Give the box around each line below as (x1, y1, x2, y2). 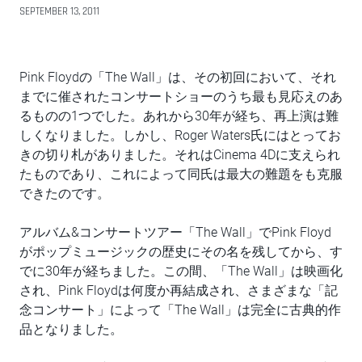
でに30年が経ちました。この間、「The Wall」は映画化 (19, 263, 343, 280)
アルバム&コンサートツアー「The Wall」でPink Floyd (19, 225, 331, 241)
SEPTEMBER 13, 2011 (19, 5, 99, 19)
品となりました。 (19, 322, 123, 338)
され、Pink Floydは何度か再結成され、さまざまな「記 (19, 283, 338, 299)
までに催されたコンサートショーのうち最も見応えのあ (19, 89, 343, 105)
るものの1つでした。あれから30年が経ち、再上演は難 (19, 108, 339, 124)
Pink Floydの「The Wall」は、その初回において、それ (19, 69, 336, 86)
